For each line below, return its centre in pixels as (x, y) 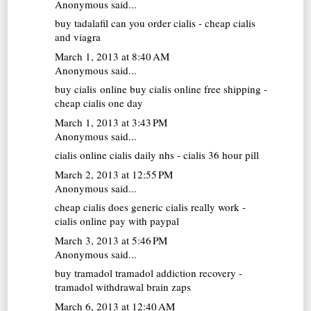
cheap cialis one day (99, 103)
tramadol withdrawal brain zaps (123, 287)
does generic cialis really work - (176, 207)
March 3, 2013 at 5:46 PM (111, 240)
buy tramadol (84, 273)
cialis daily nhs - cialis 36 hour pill (183, 155)
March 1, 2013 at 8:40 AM (112, 56)
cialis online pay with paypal (117, 221)
